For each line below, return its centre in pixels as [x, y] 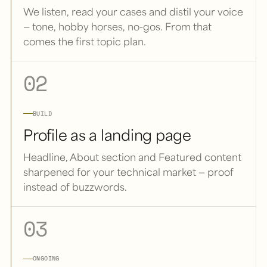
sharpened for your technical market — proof [128, 172]
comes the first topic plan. [85, 42]
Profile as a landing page [107, 134]
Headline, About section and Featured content [132, 157]
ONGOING [46, 259]
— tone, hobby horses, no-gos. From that [117, 27]
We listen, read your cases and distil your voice [133, 12]
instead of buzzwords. [75, 187]
